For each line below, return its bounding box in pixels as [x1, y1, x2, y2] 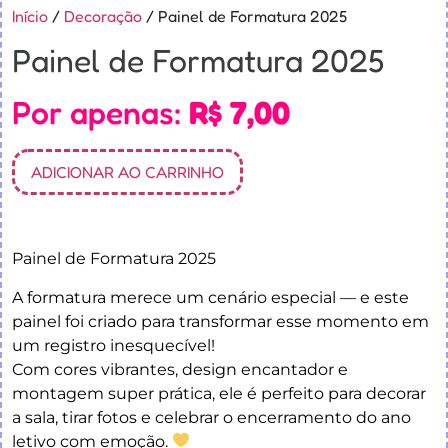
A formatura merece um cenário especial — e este [12, 287, 409, 307]
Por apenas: [12, 93, 189, 133]
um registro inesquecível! [12, 335, 215, 355]
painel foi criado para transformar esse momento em [12, 311, 429, 331]
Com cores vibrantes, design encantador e [12, 359, 348, 379]
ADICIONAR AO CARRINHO [31, 162, 224, 183]
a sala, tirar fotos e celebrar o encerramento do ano [12, 407, 411, 427]
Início [12, 6, 48, 27]
